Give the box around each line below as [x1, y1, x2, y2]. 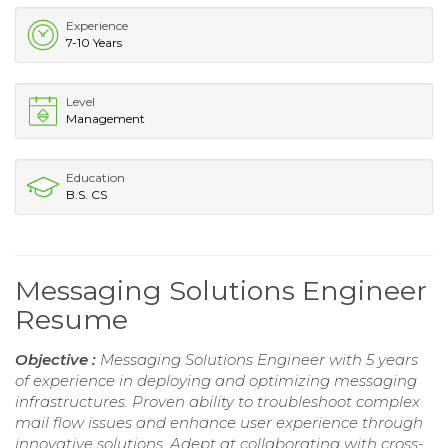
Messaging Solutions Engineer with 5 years [100, 350, 418, 370]
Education [66, 170, 125, 186]
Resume [15, 303, 128, 337]
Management [66, 111, 145, 127]
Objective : [15, 350, 100, 370]
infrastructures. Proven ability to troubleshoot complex [15, 392, 420, 412]
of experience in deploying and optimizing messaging [15, 371, 417, 391]
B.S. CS [66, 187, 107, 203]
